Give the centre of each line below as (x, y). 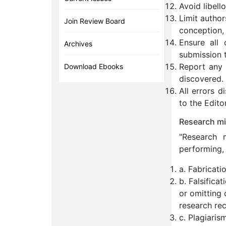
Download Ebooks (94, 66)
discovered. (201, 79)
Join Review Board (95, 21)
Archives (78, 44)
